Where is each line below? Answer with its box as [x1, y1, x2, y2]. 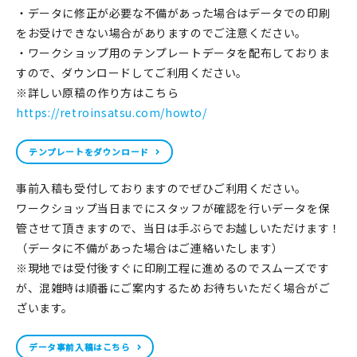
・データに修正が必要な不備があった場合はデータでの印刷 [16, 5, 331, 22]
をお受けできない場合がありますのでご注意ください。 [16, 25, 307, 41]
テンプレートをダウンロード [29, 145, 149, 159]
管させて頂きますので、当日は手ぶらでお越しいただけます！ [16, 220, 341, 237]
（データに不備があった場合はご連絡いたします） [16, 240, 284, 257]
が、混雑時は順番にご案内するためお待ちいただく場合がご [16, 280, 331, 296]
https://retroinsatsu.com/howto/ [16, 104, 207, 121]
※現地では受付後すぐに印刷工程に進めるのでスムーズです [16, 260, 330, 277]
